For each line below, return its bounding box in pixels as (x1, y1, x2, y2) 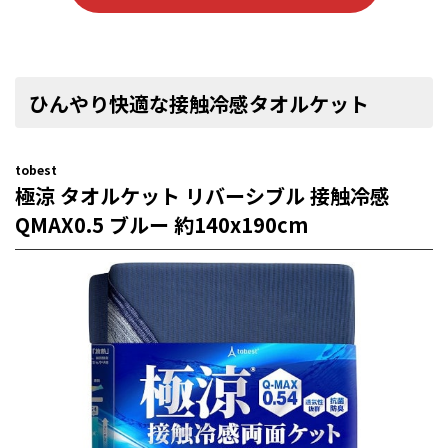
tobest (15, 160, 57, 178)
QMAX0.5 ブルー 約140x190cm (15, 209, 308, 239)
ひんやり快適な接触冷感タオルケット (29, 88, 369, 118)
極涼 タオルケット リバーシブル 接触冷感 (15, 180, 390, 210)
